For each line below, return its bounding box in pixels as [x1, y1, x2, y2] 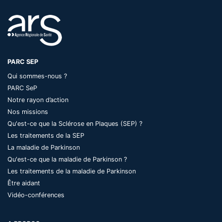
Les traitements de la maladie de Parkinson [7, 167, 136, 175]
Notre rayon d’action [7, 96, 68, 104]
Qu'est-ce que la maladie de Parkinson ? [7, 155, 127, 163]
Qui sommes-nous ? [7, 72, 67, 80]
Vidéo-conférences [7, 191, 64, 199]
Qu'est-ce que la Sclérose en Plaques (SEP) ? [7, 119, 142, 127]
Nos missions [7, 108, 48, 115]
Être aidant [7, 179, 40, 187]
